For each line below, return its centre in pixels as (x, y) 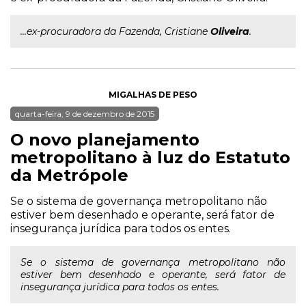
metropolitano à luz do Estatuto (150, 157)
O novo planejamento (105, 140)
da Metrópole (69, 175)
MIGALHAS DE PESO (153, 95)
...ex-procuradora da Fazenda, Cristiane (115, 31)
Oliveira (230, 31)
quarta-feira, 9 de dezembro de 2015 (85, 114)
